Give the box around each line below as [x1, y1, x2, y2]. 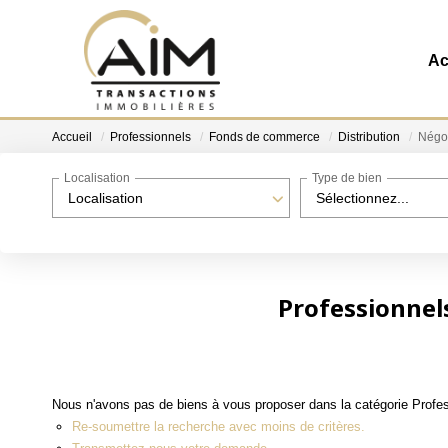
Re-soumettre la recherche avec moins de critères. [72, 418, 365, 434]
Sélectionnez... [316, 190, 409, 206]
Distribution [338, 130, 400, 145]
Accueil [52, 130, 92, 145]
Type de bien [312, 171, 382, 186]
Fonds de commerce [209, 130, 320, 145]
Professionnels [110, 130, 191, 145]
